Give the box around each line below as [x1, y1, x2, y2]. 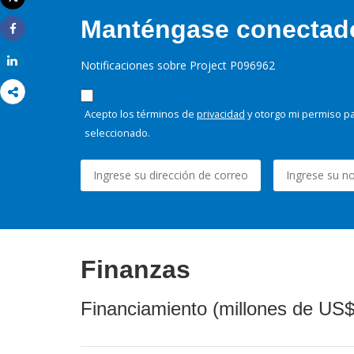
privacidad [197, 106, 245, 121]
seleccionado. [85, 125, 150, 140]
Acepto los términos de [85, 106, 197, 121]
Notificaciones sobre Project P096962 [81, 57, 275, 73]
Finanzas [81, 254, 190, 284]
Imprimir [13, 2, 55, 18]
